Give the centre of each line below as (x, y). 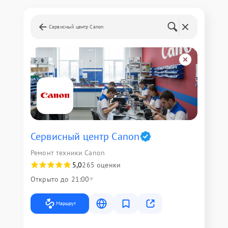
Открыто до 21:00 (60, 179)
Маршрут (66, 203)
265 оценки (101, 165)
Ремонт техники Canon (68, 152)
